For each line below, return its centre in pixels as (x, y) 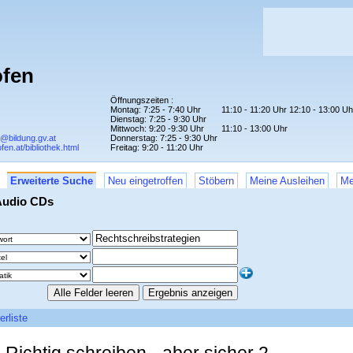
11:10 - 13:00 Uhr (255, 128)
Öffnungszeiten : (142, 100)
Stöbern (216, 181)
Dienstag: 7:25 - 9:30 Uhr (158, 119)
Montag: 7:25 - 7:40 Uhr (156, 110)
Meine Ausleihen (287, 181)
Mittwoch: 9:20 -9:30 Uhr (157, 128)
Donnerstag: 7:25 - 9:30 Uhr (164, 138)
